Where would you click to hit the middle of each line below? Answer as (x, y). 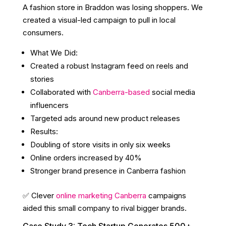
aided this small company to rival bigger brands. (104, 208)
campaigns (166, 196)
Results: (44, 132)
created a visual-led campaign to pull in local (99, 20)
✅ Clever (39, 196)
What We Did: (54, 53)
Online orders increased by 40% (86, 158)
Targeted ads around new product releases (105, 119)
